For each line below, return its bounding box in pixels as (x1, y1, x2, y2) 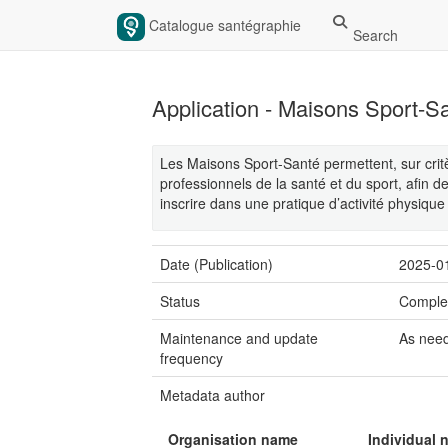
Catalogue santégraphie (145, 15, 301, 35)
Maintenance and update (160, 328, 318, 348)
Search (352, 25, 398, 45)
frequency (160, 348, 223, 368)
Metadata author (160, 385, 265, 405)
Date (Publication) (160, 254, 273, 274)
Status (160, 291, 200, 311)
